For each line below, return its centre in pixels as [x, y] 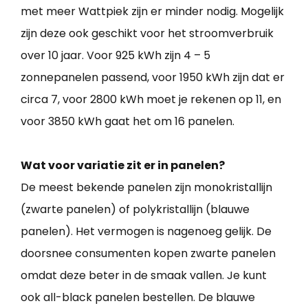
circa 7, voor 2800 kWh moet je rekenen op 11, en [151, 99]
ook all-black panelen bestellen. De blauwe [138, 297]
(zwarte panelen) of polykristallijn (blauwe [135, 209]
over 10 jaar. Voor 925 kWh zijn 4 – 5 [115, 55]
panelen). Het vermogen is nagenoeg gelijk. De [146, 231]
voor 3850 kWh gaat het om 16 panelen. [128, 121]
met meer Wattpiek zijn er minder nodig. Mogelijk [152, 11]
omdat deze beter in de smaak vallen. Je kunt [144, 275]
